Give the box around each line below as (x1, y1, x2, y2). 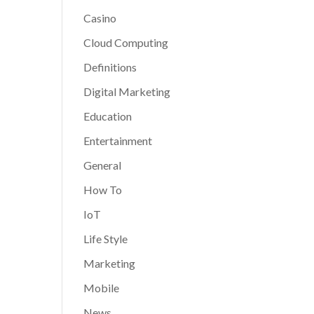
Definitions (83, 60, 137, 74)
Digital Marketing (83, 85, 171, 98)
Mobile (83, 281, 120, 294)
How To (83, 183, 123, 196)
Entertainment (83, 134, 153, 147)
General (83, 158, 122, 172)
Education (83, 109, 132, 123)
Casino (83, 11, 117, 25)
